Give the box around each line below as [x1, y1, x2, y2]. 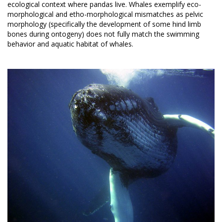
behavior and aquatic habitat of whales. [7, 39, 133, 49]
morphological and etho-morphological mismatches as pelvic [7, 9, 203, 19]
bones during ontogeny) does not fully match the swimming [7, 29, 199, 39]
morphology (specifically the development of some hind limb [7, 19, 201, 29]
